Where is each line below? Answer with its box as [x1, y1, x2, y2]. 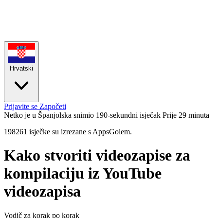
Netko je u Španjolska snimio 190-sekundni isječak [4, 111, 161, 119]
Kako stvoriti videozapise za [4, 146, 190, 164]
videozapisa [4, 182, 81, 200]
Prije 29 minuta [163, 111, 209, 119]
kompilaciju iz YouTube [4, 164, 162, 182]
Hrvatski [10, 65, 33, 72]
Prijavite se [4, 102, 39, 110]
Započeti [39, 102, 66, 110]
